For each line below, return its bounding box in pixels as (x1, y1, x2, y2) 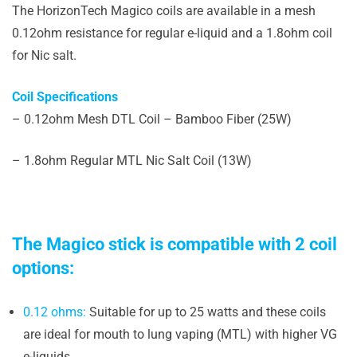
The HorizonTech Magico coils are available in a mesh (12, 3, 316, 18)
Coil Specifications (12, 89, 118, 104)
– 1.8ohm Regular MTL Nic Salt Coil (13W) (12, 153, 252, 168)
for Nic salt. (12, 48, 76, 63)
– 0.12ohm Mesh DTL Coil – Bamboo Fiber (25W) (12, 112, 292, 127)
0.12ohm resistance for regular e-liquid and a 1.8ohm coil (12, 25, 332, 41)
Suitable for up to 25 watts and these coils (86, 304, 326, 320)
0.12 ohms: (23, 304, 86, 320)
